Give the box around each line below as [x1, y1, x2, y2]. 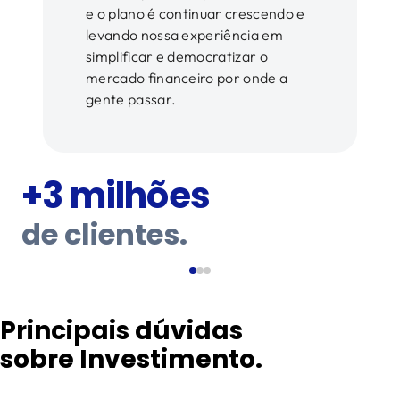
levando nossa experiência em [86, 26, 283, 45]
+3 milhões [21, 171, 210, 221]
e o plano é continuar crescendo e [86, 4, 305, 23]
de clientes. [21, 214, 187, 255]
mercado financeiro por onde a [86, 69, 288, 87]
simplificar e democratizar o [86, 47, 268, 66]
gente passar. [86, 90, 177, 109]
